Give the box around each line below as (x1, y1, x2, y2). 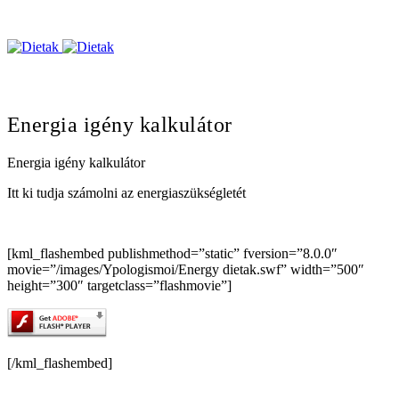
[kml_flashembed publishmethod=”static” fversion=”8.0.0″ (7, 245, 338, 261)
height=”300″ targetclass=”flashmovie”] (7, 277, 232, 293)
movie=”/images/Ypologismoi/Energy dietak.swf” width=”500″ (7, 261, 364, 277)
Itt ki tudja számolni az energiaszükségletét (7, 184, 246, 200)
